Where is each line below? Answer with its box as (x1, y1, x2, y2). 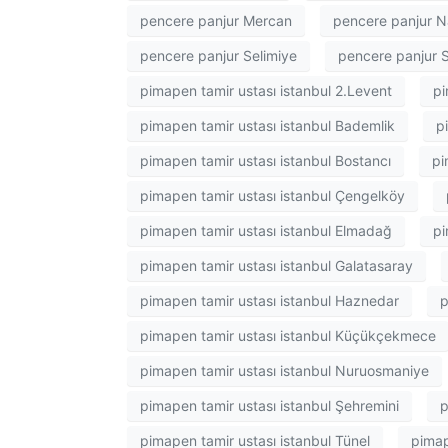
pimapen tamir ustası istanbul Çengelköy (140, 187, 405, 205)
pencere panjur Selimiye (140, 47, 297, 65)
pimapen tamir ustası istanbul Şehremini (140, 397, 399, 415)
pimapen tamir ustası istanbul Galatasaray (140, 257, 413, 275)
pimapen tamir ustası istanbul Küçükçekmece (140, 327, 436, 345)
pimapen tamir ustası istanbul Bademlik (140, 117, 395, 135)
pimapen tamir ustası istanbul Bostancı (140, 152, 391, 170)
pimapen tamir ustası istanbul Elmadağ (140, 222, 392, 240)
